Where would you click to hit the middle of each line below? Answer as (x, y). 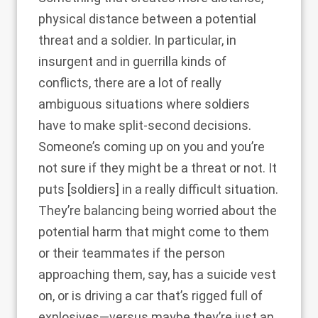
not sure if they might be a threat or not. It (158, 168)
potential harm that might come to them (154, 232)
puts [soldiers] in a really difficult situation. (158, 189)
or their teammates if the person (132, 253)
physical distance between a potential (147, 19)
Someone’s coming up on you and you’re (152, 147)
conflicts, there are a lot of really (130, 83)
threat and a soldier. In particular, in (137, 40)
